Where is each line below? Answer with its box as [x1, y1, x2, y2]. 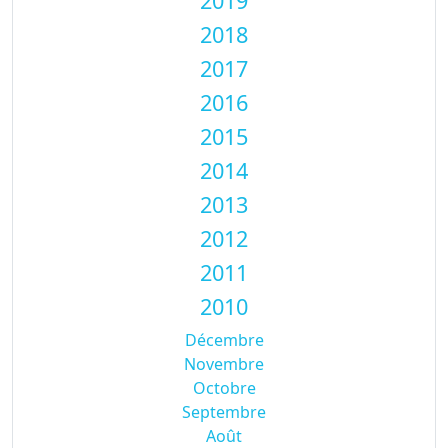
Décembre [184, 329, 264, 351]
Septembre [182, 401, 266, 423]
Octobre [192, 377, 256, 399]
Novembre [184, 353, 264, 375]
